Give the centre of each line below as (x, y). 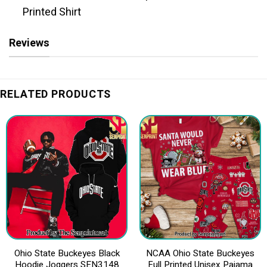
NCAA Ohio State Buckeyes (200, 253)
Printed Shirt (52, 12)
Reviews (29, 43)
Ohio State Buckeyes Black (67, 253)
